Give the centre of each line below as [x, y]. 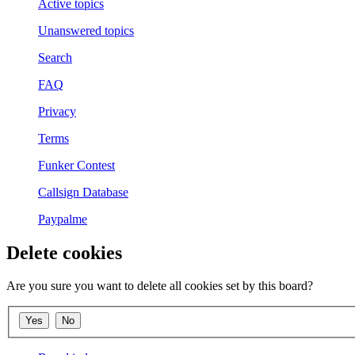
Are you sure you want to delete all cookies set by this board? [160, 286]
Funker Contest [76, 165]
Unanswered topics [86, 30]
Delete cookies [64, 252]
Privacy [57, 111]
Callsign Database [83, 192]
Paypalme [63, 219]
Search [55, 57]
